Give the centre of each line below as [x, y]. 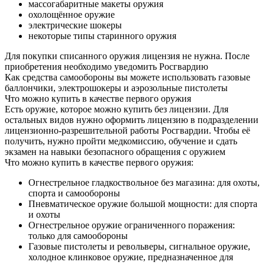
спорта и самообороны [74, 193]
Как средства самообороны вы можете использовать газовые [127, 77]
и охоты [44, 214]
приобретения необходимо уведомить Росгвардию [106, 66]
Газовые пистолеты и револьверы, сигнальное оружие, [139, 246]
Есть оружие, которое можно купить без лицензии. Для [117, 109]
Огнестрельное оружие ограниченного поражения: [132, 225]
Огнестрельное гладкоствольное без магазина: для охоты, [144, 182]
